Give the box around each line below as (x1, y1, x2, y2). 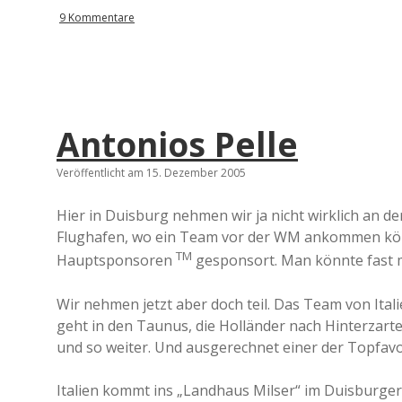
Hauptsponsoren (57, 250, 176, 271)
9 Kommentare (59, 10, 135, 25)
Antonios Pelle (57, 121, 298, 167)
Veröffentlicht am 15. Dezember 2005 (57, 165, 246, 180)
